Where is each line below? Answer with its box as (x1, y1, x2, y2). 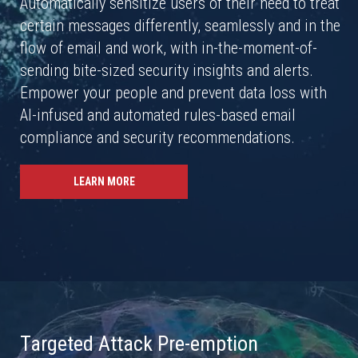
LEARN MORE (73, 175, 135, 188)
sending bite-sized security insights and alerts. (20, 61, 313, 80)
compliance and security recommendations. (20, 128, 295, 147)
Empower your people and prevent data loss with (20, 83, 327, 102)
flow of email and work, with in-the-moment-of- (20, 38, 317, 58)
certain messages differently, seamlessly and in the (20, 16, 340, 35)
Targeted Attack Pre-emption (20, 332, 258, 356)
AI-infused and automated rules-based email (20, 105, 296, 125)
